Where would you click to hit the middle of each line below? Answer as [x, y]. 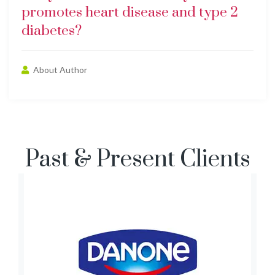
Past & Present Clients [137, 159]
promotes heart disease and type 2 [130, 13]
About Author [59, 70]
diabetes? [52, 31]
